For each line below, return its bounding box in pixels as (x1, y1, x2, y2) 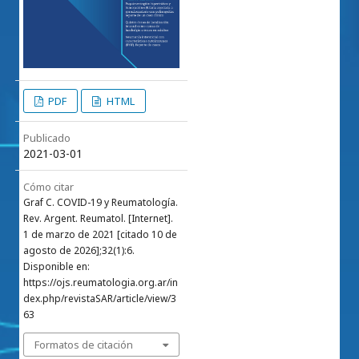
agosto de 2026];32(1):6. (23, 244, 135, 258)
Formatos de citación (34, 337, 133, 353)
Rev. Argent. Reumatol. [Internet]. (23, 212, 173, 226)
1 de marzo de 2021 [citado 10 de (23, 228, 177, 242)
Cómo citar (23, 179, 74, 195)
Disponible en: (23, 260, 90, 274)
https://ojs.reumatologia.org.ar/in (23, 276, 178, 290)
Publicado (23, 131, 71, 146)
